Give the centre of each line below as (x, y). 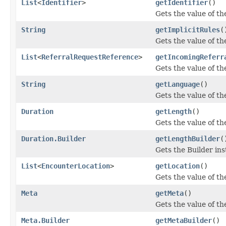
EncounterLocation (76, 166)
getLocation (178, 166)
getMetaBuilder (184, 220)
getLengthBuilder (188, 138)
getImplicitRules (188, 30)
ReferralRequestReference (90, 57)
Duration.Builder (53, 138)
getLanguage (178, 84)
